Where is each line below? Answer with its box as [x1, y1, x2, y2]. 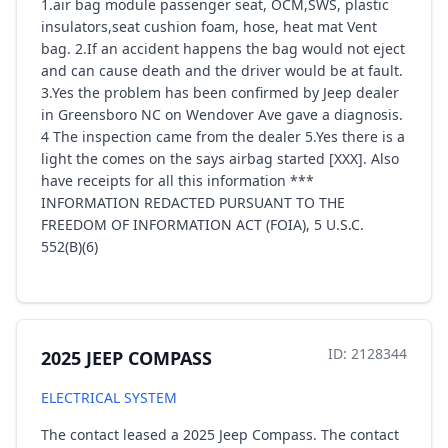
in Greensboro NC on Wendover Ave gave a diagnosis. [41, 105, 403, 124]
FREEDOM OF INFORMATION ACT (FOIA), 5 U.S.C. [41, 215, 364, 234]
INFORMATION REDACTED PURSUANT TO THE [41, 193, 345, 212]
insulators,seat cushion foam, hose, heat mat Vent [41, 17, 377, 36]
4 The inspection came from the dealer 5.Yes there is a [41, 127, 405, 146]
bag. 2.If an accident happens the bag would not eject [41, 39, 405, 58]
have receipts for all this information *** [41, 171, 314, 190]
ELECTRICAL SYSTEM [41, 388, 177, 407]
